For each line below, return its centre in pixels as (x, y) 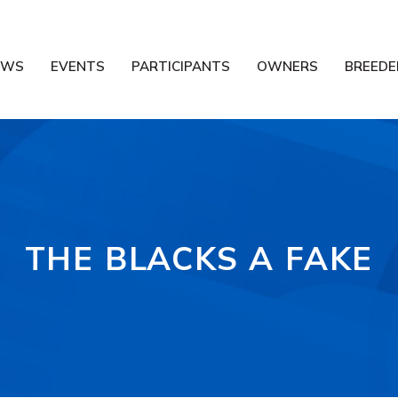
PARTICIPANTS (181, 66)
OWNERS (287, 66)
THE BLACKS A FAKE (199, 258)
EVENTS (78, 66)
